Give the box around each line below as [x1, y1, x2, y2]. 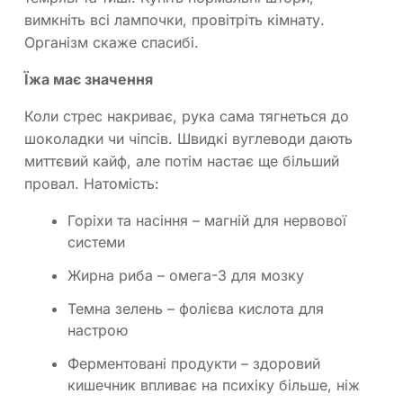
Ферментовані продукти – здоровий [67, 354, 320, 372]
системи [67, 233, 125, 252]
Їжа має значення [24, 70, 153, 89]
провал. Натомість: [24, 175, 159, 193]
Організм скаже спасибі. [24, 33, 199, 52]
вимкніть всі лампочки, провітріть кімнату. [24, 11, 325, 30]
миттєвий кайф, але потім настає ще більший [24, 152, 339, 171]
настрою [67, 320, 128, 339]
